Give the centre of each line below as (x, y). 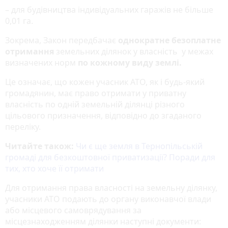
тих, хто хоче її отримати (54, 168)
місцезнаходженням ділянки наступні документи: (103, 221)
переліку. (24, 126)
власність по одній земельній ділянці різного (95, 104)
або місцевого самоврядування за (73, 210)
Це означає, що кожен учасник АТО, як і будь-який (105, 82)
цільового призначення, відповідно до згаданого (103, 115)
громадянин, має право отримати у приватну (96, 93)
